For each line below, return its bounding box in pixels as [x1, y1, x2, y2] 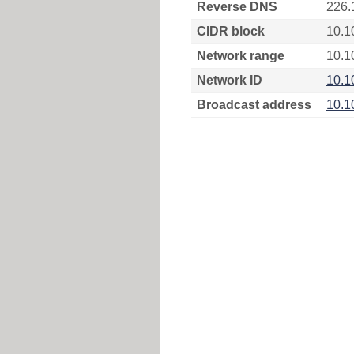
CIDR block [197, 24, 265, 38]
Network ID [197, 73, 262, 87]
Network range [197, 49, 284, 62]
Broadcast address [197, 98, 311, 111]
